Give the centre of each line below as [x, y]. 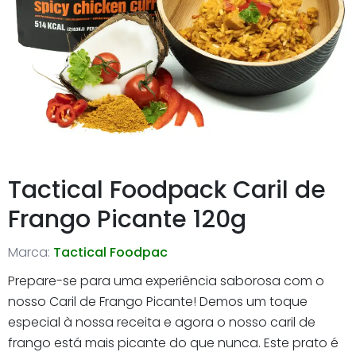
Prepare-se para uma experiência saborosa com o [166, 281]
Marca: [29, 252]
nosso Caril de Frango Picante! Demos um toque [158, 301]
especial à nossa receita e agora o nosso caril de [162, 322]
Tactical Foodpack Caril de [167, 190]
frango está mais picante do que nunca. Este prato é [173, 342]
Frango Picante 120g [127, 219]
